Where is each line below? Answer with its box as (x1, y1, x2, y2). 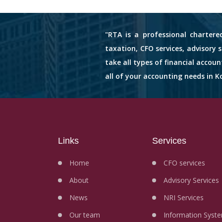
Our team (69, 210, 100, 220)
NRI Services (164, 193, 204, 203)
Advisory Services (164, 175, 219, 185)
